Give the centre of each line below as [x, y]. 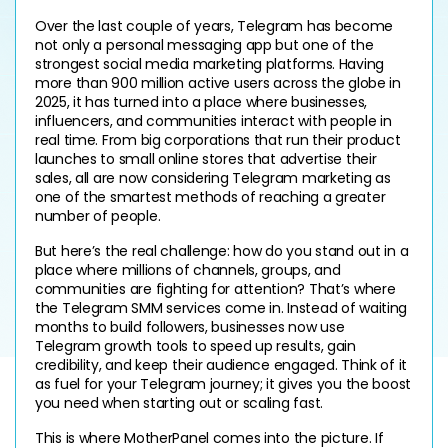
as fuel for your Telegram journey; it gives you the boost [223, 383]
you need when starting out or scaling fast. [179, 402]
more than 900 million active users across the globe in [218, 82]
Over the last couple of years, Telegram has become [214, 25]
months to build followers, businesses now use [190, 326]
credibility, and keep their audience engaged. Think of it [221, 364]
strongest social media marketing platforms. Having [210, 63]
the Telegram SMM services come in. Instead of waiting [221, 307]
